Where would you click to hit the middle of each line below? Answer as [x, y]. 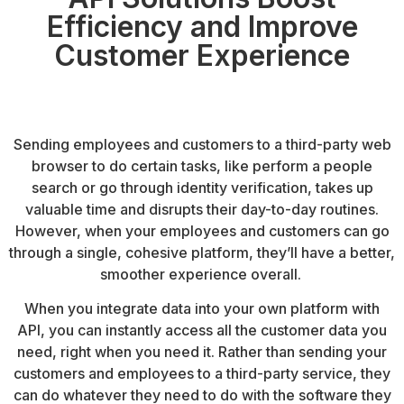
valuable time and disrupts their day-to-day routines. [202, 209]
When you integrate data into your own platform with [202, 309]
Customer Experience [202, 55]
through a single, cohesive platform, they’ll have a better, [202, 252]
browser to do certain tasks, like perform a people [202, 165]
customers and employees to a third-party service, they [202, 374]
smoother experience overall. [202, 274]
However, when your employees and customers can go [202, 230]
